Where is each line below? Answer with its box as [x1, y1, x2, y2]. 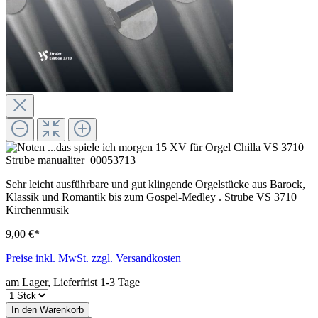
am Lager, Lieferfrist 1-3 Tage [6, 275, 140, 288]
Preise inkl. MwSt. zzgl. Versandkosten [6, 251, 181, 264]
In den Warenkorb [11, 304, 84, 315]
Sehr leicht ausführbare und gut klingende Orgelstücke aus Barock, [6, 177, 305, 190]
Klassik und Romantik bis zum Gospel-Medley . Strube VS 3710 [6, 190, 297, 203]
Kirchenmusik [6, 203, 69, 216]
